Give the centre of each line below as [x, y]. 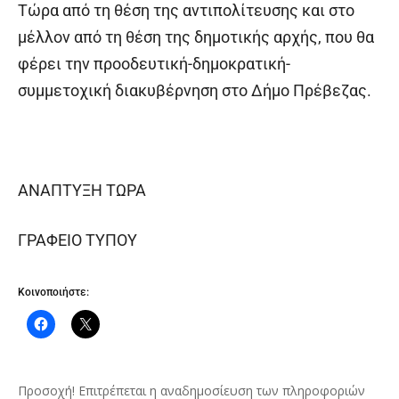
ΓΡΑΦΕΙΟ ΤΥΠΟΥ [77, 240]
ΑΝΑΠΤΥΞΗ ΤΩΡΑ [84, 191]
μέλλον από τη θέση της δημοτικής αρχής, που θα [196, 37]
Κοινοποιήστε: [53, 293]
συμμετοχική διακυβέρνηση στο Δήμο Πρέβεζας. [195, 91]
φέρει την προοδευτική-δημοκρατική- [154, 64]
